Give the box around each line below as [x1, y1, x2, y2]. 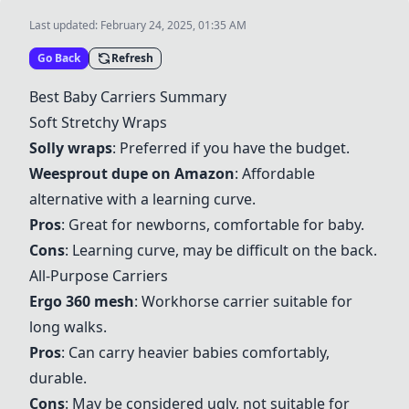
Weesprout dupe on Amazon [29, 163, 235, 184]
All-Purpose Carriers [29, 266, 168, 286]
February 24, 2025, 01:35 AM [100, 17, 246, 33]
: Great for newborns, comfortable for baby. [61, 215, 364, 235]
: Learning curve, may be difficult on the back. [65, 240, 377, 260]
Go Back [37, 50, 80, 66]
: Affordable [235, 163, 315, 184]
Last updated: [29, 17, 100, 33]
